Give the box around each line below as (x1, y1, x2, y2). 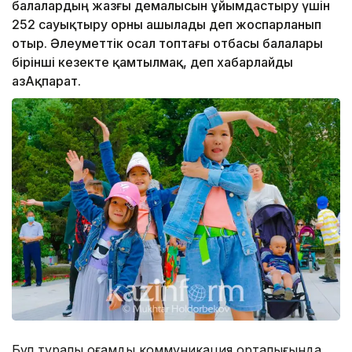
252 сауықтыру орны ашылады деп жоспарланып (12, 16, 321, 33)
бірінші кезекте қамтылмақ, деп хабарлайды (12, 54, 293, 71)
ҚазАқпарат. (12, 73, 81, 90)
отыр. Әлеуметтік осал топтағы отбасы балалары (12, 35, 323, 52)
